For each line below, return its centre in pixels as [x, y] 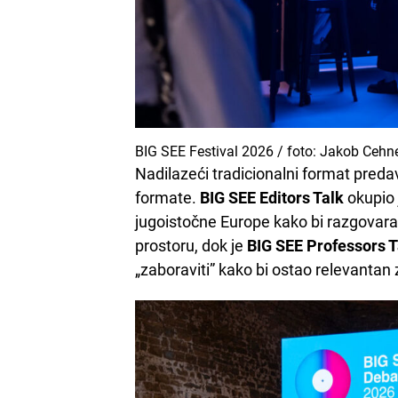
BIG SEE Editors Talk [272, 198]
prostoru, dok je [191, 246]
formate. [167, 198]
